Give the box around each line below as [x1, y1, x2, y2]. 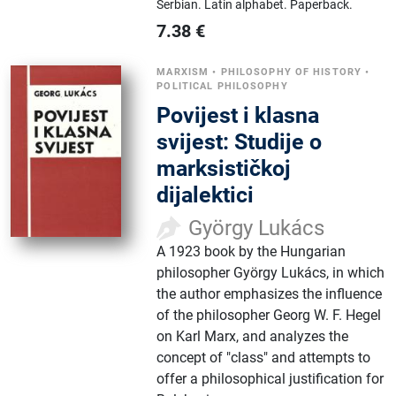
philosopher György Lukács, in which [156, 263, 385, 281]
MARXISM [156, 65, 209, 78]
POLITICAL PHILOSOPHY [156, 80, 288, 92]
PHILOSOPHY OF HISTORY [220, 65, 362, 78]
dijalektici [156, 181, 255, 208]
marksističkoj [156, 155, 292, 181]
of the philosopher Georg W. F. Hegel [156, 306, 382, 324]
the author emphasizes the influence [156, 285, 383, 302]
